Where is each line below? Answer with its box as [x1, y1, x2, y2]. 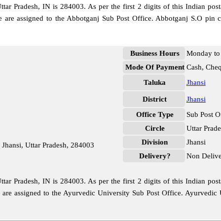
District [143, 95, 167, 103]
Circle [145, 124, 165, 132]
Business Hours [130, 49, 180, 57]
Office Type [136, 110, 174, 118]
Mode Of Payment [125, 63, 184, 71]
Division [142, 138, 168, 146]
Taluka [144, 78, 166, 86]
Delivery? [139, 152, 171, 160]
